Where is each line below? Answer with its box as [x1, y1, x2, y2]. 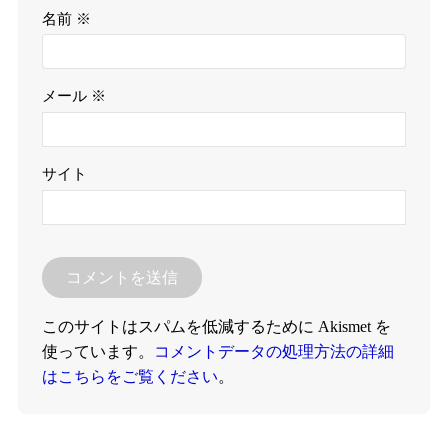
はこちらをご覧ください [42, 368, 219, 386]
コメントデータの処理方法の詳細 [154, 343, 395, 361]
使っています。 [42, 343, 155, 361]
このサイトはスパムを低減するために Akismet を [42, 318, 392, 336]
